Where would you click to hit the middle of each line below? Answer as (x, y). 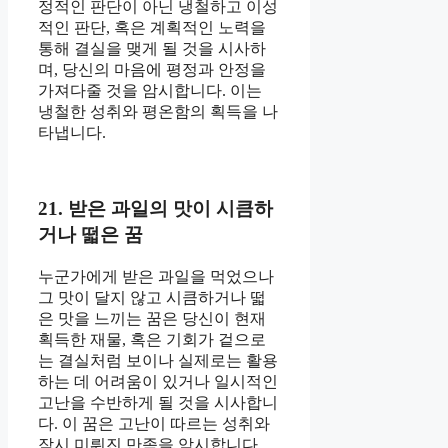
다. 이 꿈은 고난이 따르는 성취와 (154, 424)
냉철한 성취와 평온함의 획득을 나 (158, 111)
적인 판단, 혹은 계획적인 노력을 (152, 27)
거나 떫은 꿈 (90, 235)
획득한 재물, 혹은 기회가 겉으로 (152, 340)
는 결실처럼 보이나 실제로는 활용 (158, 361)
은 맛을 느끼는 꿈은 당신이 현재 (152, 319)
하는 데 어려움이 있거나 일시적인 (158, 382)
